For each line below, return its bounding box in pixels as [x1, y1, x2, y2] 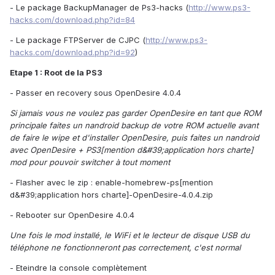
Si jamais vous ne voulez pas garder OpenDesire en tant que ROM [10, 108, 261, 118]
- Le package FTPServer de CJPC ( [10, 35, 145, 45]
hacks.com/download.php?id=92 [10, 47, 135, 58]
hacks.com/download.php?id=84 [10, 15, 135, 25]
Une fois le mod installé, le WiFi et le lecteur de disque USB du [10, 230, 250, 241]
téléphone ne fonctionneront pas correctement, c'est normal [10, 242, 241, 253]
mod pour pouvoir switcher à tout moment [10, 157, 170, 168]
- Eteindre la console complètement [10, 263, 147, 273]
